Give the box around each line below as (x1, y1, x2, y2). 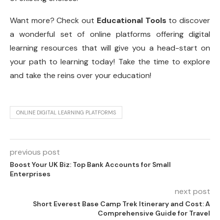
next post (175, 186, 210, 197)
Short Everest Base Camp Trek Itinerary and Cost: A (33, 199, 210, 209)
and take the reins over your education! (10, 70, 151, 81)
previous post (10, 147, 60, 158)
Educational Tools (96, 15, 166, 26)
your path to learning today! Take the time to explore (10, 56, 210, 67)
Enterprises (10, 169, 51, 179)
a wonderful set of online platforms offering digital (10, 29, 210, 40)
